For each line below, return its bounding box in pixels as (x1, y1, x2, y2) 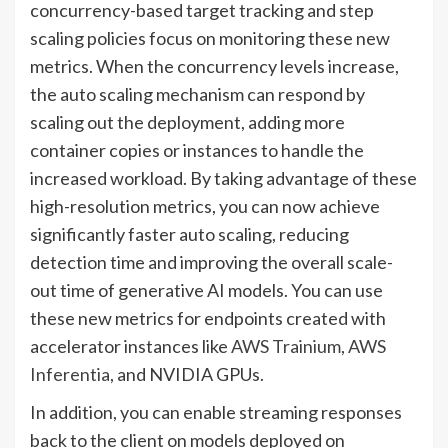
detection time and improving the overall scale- (30, 250, 393, 273)
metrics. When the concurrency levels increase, (30, 54, 399, 77)
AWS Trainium (231, 334, 341, 357)
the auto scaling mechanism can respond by (30, 82, 365, 105)
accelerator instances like (30, 334, 231, 357)
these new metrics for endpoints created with (30, 306, 386, 329)
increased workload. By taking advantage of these (30, 166, 417, 189)
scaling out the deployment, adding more (30, 110, 345, 133)
